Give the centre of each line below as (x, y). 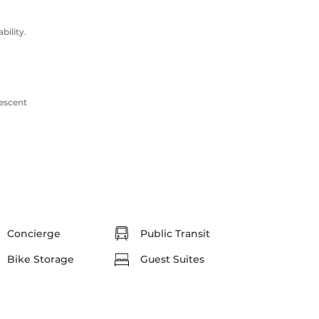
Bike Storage (41, 259)
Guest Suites (172, 259)
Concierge (34, 234)
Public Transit (175, 234)
